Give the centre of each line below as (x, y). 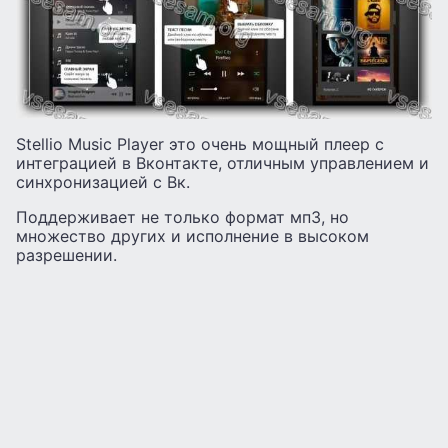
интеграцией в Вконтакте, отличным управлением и (222, 162)
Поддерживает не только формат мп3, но (182, 216)
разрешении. (66, 254)
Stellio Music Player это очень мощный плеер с (200, 143)
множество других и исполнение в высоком (192, 235)
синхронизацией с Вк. (103, 181)
